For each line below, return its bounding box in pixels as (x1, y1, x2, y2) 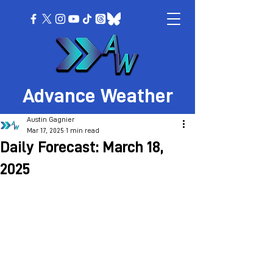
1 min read (66, 127, 99, 134)
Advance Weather (22, 86, 173, 106)
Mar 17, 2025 (27, 127, 64, 134)
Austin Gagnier (27, 116, 74, 123)
